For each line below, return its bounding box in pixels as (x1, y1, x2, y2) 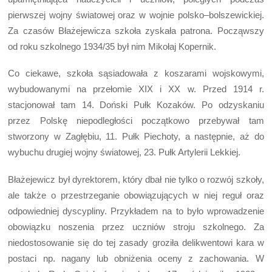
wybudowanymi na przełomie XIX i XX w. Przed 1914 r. (8, 84, 264, 95)
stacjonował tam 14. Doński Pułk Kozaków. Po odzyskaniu (8, 100, 264, 110)
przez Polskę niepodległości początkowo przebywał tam (8, 115, 264, 126)
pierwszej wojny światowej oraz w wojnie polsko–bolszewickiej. (8, 10, 264, 21)
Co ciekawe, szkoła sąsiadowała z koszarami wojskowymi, (8, 68, 264, 79)
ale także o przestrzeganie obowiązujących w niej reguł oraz (8, 189, 264, 200)
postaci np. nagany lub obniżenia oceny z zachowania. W (8, 253, 264, 263)
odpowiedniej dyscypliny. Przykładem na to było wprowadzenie (8, 205, 264, 216)
